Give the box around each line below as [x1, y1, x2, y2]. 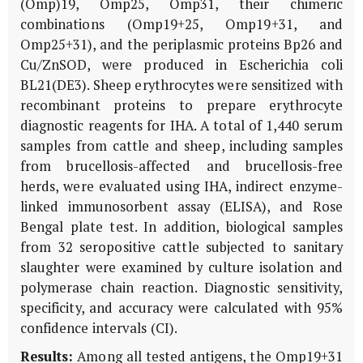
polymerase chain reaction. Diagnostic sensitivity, [20, 278, 343, 297]
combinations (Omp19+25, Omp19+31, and [20, 15, 343, 33]
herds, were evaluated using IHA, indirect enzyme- [20, 177, 343, 195]
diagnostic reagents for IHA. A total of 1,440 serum [20, 116, 343, 135]
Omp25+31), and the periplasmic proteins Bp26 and [20, 35, 343, 53]
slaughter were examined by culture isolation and [20, 258, 343, 276]
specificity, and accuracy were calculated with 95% [20, 298, 343, 317]
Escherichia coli [238, 55, 343, 74]
